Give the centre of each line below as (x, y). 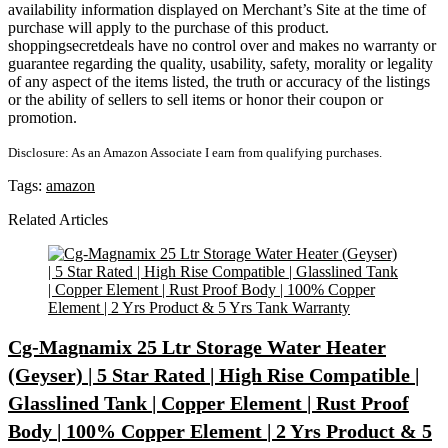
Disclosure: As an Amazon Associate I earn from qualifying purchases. (195, 152)
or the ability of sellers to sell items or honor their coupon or (195, 99)
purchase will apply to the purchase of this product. (168, 27)
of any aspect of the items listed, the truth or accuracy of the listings (219, 81)
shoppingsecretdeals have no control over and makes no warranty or (222, 45)
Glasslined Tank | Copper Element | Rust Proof (208, 403)
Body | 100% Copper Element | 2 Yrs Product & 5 (220, 431)
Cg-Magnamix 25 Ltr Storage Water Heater (197, 347)
